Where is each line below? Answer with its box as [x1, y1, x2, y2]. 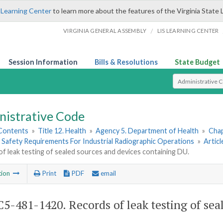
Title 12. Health [38, 126, 87, 135]
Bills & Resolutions [95, 58, 158, 66]
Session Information [8, 58, 78, 66]
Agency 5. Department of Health [96, 126, 199, 135]
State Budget [175, 58, 220, 66]
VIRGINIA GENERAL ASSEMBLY [63, 27, 147, 34]
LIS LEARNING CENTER [157, 27, 219, 34]
